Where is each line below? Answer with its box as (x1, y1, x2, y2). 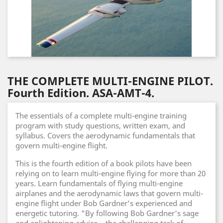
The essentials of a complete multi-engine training (15, 111, 187, 120)
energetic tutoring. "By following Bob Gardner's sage (15, 208, 199, 218)
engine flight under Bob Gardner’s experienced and (15, 198, 192, 208)
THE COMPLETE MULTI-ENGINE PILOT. (7, 73, 213, 88)
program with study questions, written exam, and (15, 120, 185, 130)
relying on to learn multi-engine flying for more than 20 (15, 168, 206, 178)
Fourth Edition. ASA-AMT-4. (7, 85, 154, 100)
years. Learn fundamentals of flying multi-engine (15, 178, 183, 188)
